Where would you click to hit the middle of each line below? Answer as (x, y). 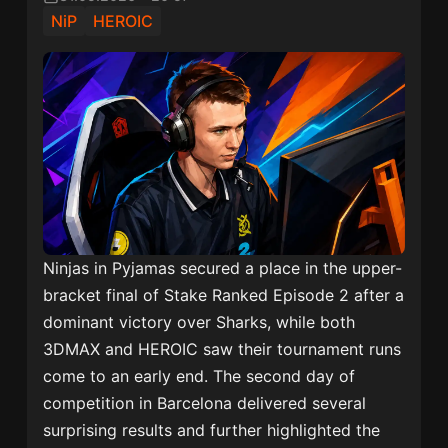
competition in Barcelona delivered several (205, 403)
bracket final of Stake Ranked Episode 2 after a (224, 295)
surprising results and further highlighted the (212, 430)
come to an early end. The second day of (199, 376)
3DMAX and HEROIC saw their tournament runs (222, 349)
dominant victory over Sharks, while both (199, 322)
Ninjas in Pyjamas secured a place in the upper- (223, 268)
